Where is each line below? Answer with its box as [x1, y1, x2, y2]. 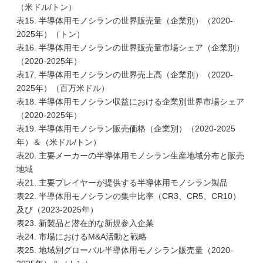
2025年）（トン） [16, 29, 85, 39]
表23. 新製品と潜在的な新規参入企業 [16, 218, 154, 228]
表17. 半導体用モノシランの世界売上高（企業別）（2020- [16, 70, 233, 79]
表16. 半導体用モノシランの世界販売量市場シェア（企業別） [16, 43, 244, 52]
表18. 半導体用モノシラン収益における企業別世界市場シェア [16, 97, 244, 106]
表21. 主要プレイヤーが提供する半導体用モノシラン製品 [16, 178, 228, 187]
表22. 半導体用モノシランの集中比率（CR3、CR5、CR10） [16, 191, 241, 201]
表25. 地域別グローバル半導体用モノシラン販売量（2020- [16, 245, 233, 255]
